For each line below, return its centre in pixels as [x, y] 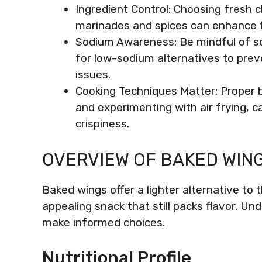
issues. [93, 75]
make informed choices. [104, 222]
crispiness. [102, 124]
